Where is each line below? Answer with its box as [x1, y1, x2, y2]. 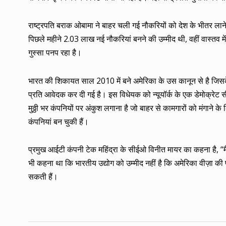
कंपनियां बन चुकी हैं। [28, 116, 89, 127]
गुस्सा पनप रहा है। [28, 47, 82, 59]
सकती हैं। [28, 171, 58, 183]
